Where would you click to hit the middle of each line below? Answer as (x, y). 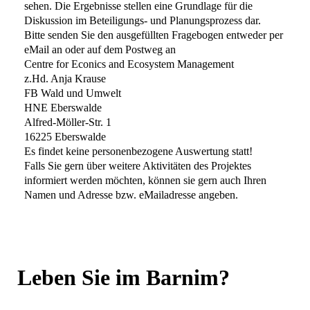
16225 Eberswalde (65, 137)
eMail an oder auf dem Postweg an (100, 49)
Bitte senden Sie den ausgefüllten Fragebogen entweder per (154, 35)
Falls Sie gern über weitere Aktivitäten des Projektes (138, 166)
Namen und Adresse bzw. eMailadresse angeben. (131, 195)
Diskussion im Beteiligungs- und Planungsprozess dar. (143, 20)
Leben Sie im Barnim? (124, 277)
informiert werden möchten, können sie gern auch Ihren (145, 180)
